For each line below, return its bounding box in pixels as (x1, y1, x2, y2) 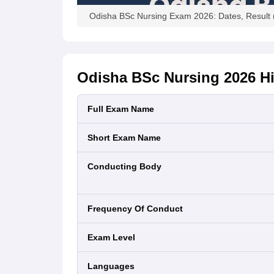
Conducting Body (94, 161, 161, 171)
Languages (93, 261, 135, 271)
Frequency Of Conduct (93, 204, 183, 213)
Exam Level (93, 232, 135, 242)
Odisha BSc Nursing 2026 (77, 69, 256, 86)
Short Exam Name (93, 133, 161, 143)
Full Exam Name (93, 104, 154, 114)
